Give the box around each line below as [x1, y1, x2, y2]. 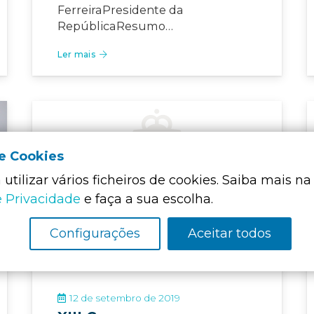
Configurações [50, 226, 140, 242]
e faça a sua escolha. [81, 191, 213, 207]
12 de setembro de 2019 [69, 292, 181, 304]
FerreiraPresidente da [57, 2, 184, 17]
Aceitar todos [188, 226, 271, 242]
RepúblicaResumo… [57, 18, 173, 33]
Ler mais [57, 49, 95, 60]
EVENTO [236, 111, 271, 119]
